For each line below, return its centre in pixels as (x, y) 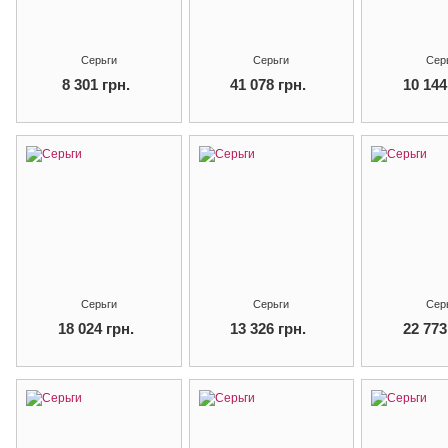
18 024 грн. (95, 328)
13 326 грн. (268, 328)
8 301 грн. (95, 84)
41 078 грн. (268, 84)
